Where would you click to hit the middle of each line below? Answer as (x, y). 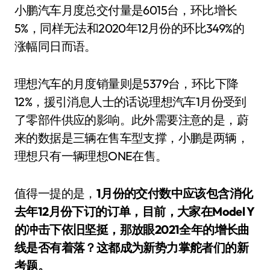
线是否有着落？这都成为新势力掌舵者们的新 (131, 247)
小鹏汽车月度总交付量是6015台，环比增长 (126, 10)
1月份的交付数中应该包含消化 (174, 193)
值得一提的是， (55, 193)
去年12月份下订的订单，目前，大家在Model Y (134, 211)
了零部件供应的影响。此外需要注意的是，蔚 (131, 120)
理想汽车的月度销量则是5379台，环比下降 (127, 83)
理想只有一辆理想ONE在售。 (91, 156)
